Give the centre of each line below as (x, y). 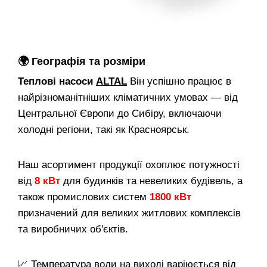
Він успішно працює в (179, 81)
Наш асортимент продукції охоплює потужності (129, 164)
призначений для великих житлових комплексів (129, 213)
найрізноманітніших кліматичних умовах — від (128, 97)
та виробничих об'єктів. (73, 229)
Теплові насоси (57, 81)
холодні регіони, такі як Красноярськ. (104, 129)
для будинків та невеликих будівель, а (151, 181)
